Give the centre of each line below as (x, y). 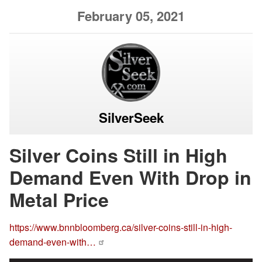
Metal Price (59, 199)
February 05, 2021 (131, 15)
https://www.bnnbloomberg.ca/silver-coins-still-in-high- (121, 227)
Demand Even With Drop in (130, 177)
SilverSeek (131, 117)
